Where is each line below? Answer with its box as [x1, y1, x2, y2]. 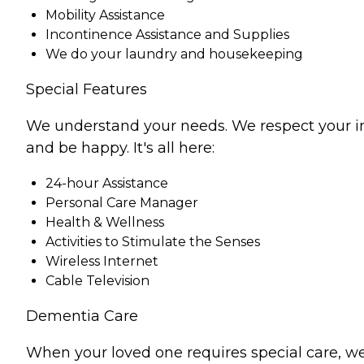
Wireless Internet [45, 253, 158, 270]
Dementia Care [26, 307, 138, 326]
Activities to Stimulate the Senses [45, 234, 260, 250]
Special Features [26, 80, 147, 99]
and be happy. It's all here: [26, 139, 214, 158]
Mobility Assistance [45, 7, 165, 24]
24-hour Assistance [45, 175, 168, 192]
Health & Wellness [45, 214, 164, 231]
